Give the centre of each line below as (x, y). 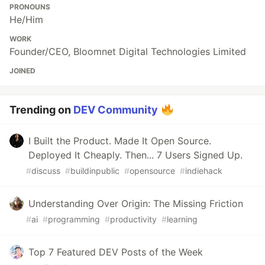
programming (74, 219)
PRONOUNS (30, 7)
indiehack (204, 171)
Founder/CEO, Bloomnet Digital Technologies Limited (128, 52)
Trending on (41, 110)
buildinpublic (95, 171)
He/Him (26, 20)
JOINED (22, 71)
